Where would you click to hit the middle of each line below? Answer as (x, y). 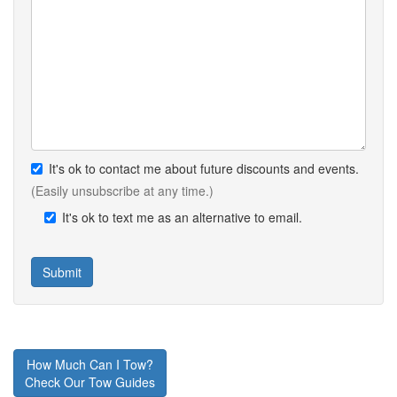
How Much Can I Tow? (90, 364)
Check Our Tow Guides (90, 381)
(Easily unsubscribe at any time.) (122, 190)
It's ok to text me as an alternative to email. (182, 217)
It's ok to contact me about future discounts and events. (204, 168)
